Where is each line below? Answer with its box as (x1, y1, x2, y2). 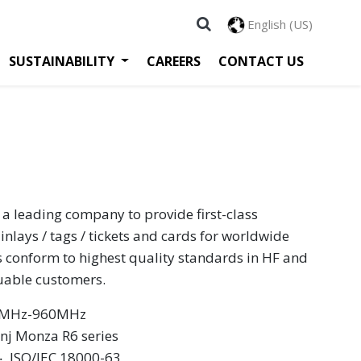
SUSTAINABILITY (9, 52, 115, 70)
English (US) (247, 16, 313, 32)
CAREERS (147, 52, 201, 70)
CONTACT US (218, 52, 304, 70)
